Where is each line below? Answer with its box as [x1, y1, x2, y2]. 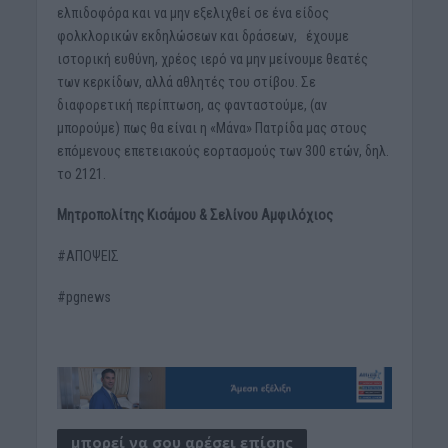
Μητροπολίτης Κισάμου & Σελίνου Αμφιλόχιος [56, 206, 333, 223]
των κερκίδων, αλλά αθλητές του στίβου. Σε [56, 73, 316, 90]
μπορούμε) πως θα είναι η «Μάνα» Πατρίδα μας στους [56, 119, 367, 136]
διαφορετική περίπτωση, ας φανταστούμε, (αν [56, 96, 327, 113]
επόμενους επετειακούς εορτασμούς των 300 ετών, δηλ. [56, 142, 389, 159]
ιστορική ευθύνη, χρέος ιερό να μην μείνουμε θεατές [56, 50, 368, 67]
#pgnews [56, 288, 111, 305]
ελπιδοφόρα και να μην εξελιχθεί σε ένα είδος [56, 4, 329, 21]
